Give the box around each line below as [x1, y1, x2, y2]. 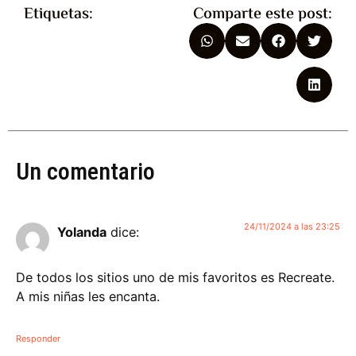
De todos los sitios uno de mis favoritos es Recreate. [16, 269, 335, 285]
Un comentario [16, 157, 155, 186]
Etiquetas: [24, 2, 93, 28]
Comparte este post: [193, 2, 332, 28]
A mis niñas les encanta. [16, 288, 160, 304]
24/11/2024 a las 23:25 [244, 221, 340, 233]
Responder [16, 332, 60, 344]
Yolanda [57, 224, 106, 241]
